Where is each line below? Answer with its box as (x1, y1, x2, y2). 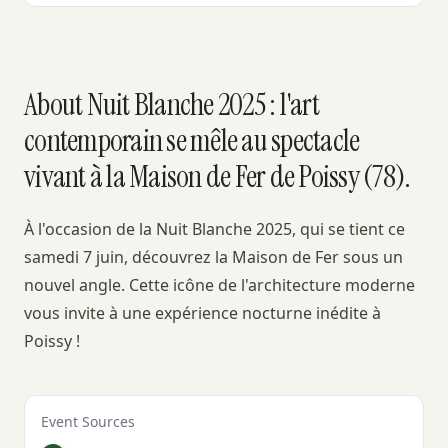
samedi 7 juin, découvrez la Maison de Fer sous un (24, 246, 403, 268)
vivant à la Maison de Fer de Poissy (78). (24, 157, 411, 196)
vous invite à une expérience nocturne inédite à (24, 302, 381, 324)
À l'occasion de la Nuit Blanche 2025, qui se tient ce (24, 218, 405, 240)
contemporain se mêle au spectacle (24, 121, 360, 160)
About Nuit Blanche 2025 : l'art (24, 85, 319, 124)
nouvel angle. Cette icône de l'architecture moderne (24, 274, 415, 296)
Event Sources (41, 412, 135, 431)
